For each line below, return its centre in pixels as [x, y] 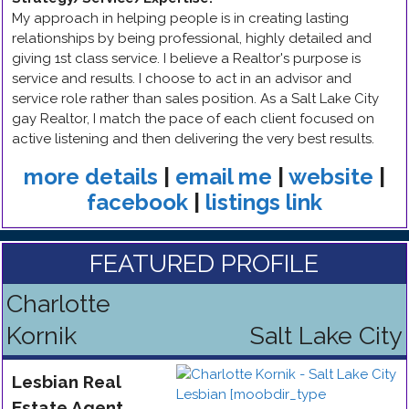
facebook [137, 202]
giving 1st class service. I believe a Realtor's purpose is [186, 58]
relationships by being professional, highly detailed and [192, 38]
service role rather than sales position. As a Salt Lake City [195, 99]
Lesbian [45, 382]
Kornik [42, 336]
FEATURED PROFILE [204, 263]
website [330, 177]
